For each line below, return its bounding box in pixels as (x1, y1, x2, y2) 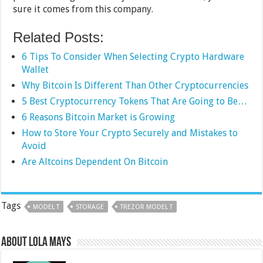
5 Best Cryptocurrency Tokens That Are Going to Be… (22, 96, 248, 107)
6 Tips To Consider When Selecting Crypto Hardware (22, 51, 245, 62)
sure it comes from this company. (13, 4, 154, 15)
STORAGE (76, 203, 104, 211)
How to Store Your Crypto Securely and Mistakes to (22, 127, 238, 139)
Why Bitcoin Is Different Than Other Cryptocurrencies (22, 80, 249, 91)
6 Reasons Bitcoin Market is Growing (22, 112, 176, 123)
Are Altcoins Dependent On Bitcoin (22, 156, 168, 167)
